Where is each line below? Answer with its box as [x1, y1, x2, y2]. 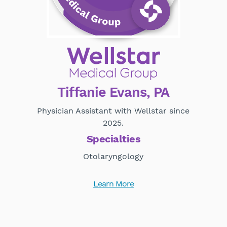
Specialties [86, 132, 141, 145]
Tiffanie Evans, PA [57, 84, 170, 100]
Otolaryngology [83, 151, 144, 161]
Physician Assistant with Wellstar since [37, 105, 190, 116]
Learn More [93, 178, 134, 188]
